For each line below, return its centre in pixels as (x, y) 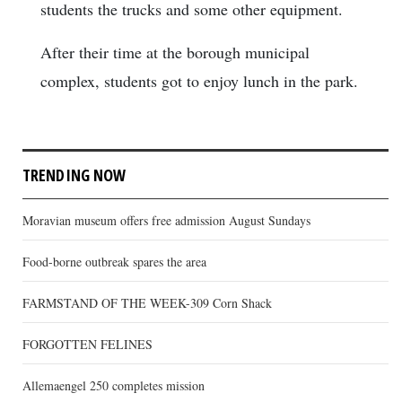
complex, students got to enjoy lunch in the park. (199, 81)
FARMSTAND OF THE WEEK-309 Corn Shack (147, 303)
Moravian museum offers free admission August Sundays (166, 221)
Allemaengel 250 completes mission (114, 386)
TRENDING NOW (74, 175)
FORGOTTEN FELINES (87, 345)
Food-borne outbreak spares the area (114, 262)
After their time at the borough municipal (175, 52)
